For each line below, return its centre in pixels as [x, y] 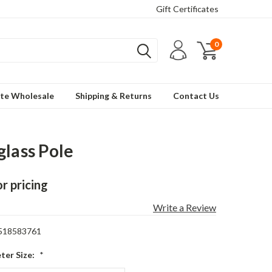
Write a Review [184, 207]
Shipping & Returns [114, 96]
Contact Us [196, 96]
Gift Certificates [187, 9]
